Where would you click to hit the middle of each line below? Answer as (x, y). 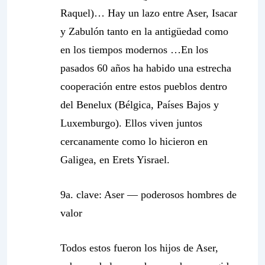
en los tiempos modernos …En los (134, 50)
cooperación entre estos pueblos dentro (144, 86)
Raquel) (77, 13)
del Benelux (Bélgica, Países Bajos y (140, 105)
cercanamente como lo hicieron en (134, 141)
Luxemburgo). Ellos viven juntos (131, 123)
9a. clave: (82, 195)
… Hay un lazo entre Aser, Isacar (166, 13)
